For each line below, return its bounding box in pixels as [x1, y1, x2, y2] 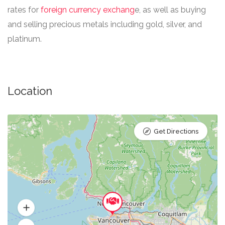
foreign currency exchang [41, 5, 135, 15]
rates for [8, 5, 41, 15]
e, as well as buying [135, 5, 206, 15]
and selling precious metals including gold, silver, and [8, 20, 202, 29]
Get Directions [154, 128, 198, 135]
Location [8, 84, 52, 97]
